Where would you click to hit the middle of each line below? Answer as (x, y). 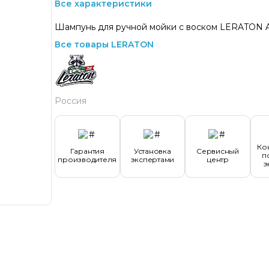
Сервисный (218, 151)
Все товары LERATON (104, 44)
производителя (87, 159)
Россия (71, 101)
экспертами (153, 159)
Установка (152, 151)
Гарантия (87, 151)
